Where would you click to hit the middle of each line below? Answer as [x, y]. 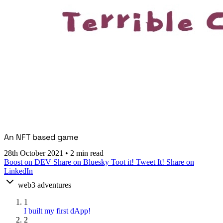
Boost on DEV [29, 162]
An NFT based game [41, 137]
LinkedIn [18, 171]
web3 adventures [45, 185]
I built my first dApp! [57, 211]
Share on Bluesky [82, 162]
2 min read [87, 153]
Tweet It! [151, 162]
